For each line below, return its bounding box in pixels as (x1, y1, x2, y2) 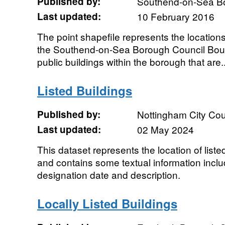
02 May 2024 (137, 123, 194, 136)
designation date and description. (37, 168, 180, 181)
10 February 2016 (137, 10, 214, 23)
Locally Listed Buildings (37, 195, 177, 212)
